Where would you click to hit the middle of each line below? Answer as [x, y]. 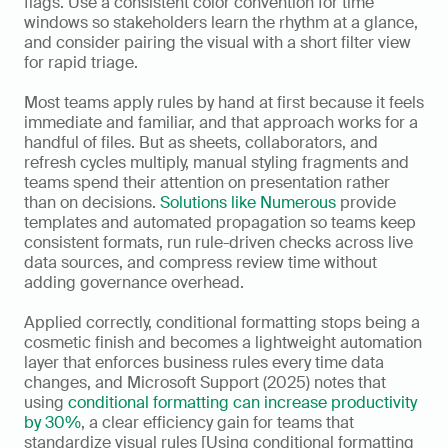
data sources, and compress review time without [200, 263]
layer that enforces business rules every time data [204, 363]
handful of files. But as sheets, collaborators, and [201, 143]
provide [366, 203]
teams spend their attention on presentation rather [207, 183]
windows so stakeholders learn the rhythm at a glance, [221, 23]
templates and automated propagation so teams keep [220, 223]
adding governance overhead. [134, 283]
